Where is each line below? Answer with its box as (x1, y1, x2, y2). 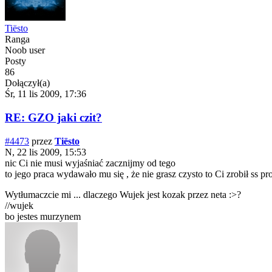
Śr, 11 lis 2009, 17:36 (5, 89, 86, 100)
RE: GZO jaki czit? (5, 111, 102, 124)
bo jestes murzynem (5, 211, 81, 222)
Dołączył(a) (5, 78, 50, 89)
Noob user (5, 45, 45, 56)
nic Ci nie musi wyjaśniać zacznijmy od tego (5, 157, 175, 168)
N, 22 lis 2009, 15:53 (5, 146, 86, 157)
